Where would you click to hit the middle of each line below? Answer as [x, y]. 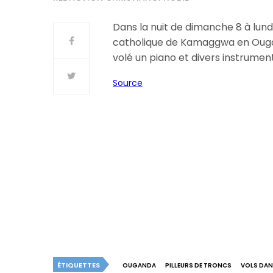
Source [128, 83]
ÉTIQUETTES [79, 265]
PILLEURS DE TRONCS [198, 265]
